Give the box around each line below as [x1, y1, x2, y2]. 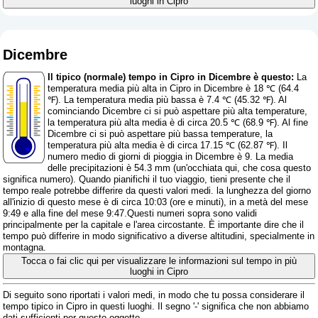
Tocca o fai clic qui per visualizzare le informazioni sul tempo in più [21, 255, 297, 266]
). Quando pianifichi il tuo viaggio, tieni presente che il [70, 173, 291, 185]
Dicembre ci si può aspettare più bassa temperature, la [48, 128, 273, 139]
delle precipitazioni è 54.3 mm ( [48, 162, 177, 173]
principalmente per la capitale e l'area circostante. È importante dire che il [3, 219, 305, 230]
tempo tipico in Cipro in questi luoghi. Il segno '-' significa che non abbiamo [3, 300, 309, 312]
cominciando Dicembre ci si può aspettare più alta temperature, [48, 105, 308, 116]
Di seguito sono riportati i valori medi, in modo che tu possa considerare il [3, 289, 305, 300]
